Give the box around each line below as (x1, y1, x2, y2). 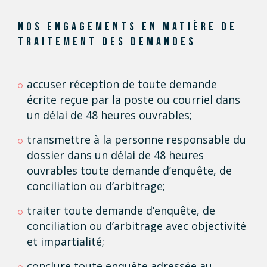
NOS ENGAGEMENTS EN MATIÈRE (18, 20, 216, 34)
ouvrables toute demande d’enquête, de (27, 163, 232, 178)
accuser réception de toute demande (27, 77, 217, 91)
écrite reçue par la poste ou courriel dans (27, 92, 240, 107)
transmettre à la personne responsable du (27, 132, 246, 147)
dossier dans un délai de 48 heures (27, 148, 204, 162)
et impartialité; (27, 234, 104, 249)
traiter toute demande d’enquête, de (27, 203, 215, 218)
